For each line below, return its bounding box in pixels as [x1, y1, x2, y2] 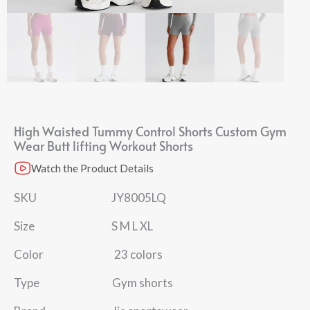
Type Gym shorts [14, 275, 173, 290]
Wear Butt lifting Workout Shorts [14, 137, 193, 154]
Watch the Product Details [31, 162, 154, 174]
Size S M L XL [14, 219, 153, 233]
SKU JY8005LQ [14, 190, 166, 205]
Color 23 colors [14, 247, 163, 262]
